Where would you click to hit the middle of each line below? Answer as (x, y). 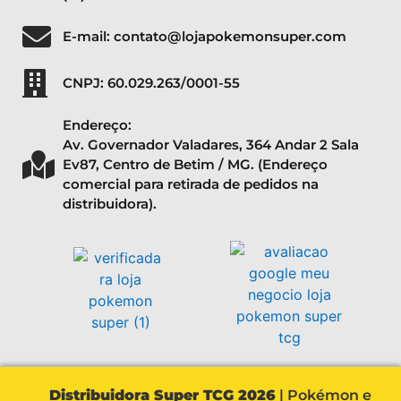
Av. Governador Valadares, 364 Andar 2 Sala (211, 145)
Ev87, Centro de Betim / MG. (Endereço (195, 165)
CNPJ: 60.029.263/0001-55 (151, 83)
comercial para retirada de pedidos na (191, 184)
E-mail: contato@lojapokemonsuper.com (205, 37)
